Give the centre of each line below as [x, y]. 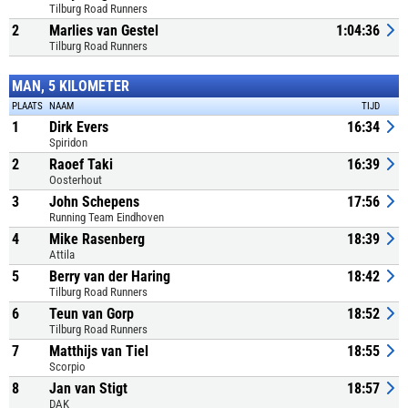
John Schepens [94, 202]
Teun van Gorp [92, 314]
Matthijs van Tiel [99, 351]
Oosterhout [76, 180]
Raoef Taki [81, 164]
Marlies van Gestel [104, 31]
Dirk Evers [79, 127]
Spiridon [68, 143]
